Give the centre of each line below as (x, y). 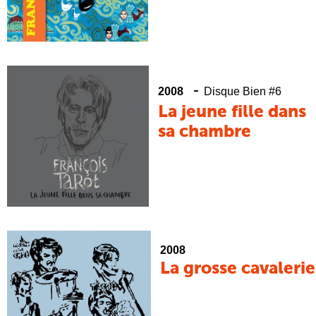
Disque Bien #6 (243, 91)
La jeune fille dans (232, 112)
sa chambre (205, 132)
